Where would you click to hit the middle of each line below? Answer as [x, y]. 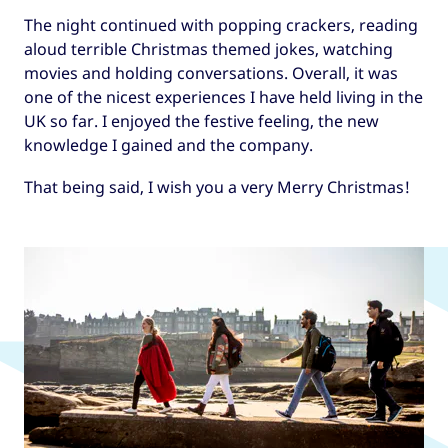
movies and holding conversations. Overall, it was [211, 72]
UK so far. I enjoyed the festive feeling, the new [201, 120]
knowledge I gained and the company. [168, 144]
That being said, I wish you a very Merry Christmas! [217, 187]
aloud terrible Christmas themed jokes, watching [208, 48]
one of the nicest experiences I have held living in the [223, 96]
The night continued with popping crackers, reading [221, 24]
